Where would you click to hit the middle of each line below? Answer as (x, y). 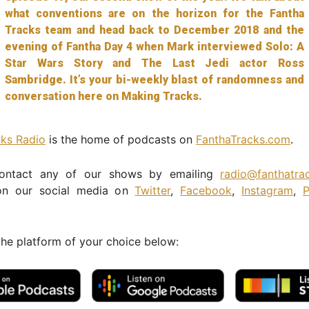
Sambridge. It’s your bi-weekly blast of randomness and (154, 79)
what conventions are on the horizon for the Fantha (154, 13)
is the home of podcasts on (121, 139)
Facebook (206, 190)
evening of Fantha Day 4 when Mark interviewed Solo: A (154, 46)
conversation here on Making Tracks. (104, 96)
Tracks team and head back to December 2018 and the (154, 30)
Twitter (153, 190)
